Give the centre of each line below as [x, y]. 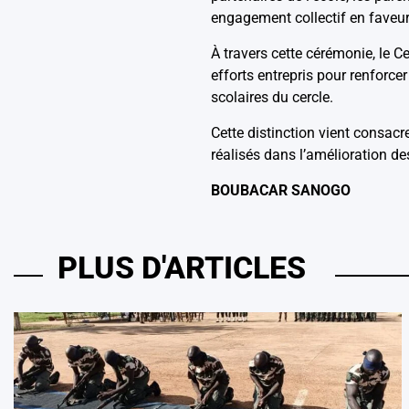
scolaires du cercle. [272, 97]
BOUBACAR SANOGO [280, 190]
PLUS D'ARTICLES [182, 267]
